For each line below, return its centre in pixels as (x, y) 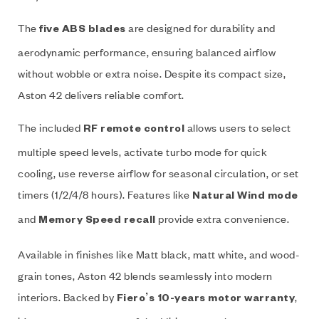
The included (51, 128)
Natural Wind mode (245, 198)
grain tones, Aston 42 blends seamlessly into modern (145, 276)
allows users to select (238, 128)
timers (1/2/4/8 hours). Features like (105, 195)
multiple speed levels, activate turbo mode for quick (142, 152)
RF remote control (134, 131)
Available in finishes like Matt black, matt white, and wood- (159, 255)
